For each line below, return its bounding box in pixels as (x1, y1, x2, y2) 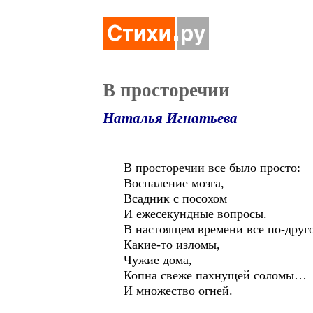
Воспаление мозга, (124, 176, 224, 190)
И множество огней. (124, 284, 233, 298)
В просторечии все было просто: (124, 161, 300, 175)
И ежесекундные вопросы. (124, 207, 267, 221)
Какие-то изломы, (124, 238, 220, 252)
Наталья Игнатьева (103, 110, 238, 126)
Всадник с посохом (124, 191, 227, 205)
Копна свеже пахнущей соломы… (124, 268, 307, 282)
